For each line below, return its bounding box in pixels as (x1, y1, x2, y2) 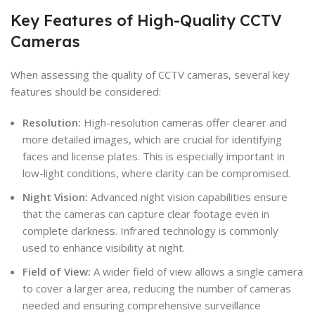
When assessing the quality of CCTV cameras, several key (11, 67, 290, 82)
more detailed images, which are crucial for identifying (22, 131, 282, 146)
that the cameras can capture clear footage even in (22, 206, 269, 221)
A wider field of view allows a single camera (91, 264, 303, 278)
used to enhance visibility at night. (22, 240, 185, 255)
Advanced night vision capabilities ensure (88, 189, 288, 204)
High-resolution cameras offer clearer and (81, 115, 287, 129)
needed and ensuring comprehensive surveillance (22, 297, 261, 312)
